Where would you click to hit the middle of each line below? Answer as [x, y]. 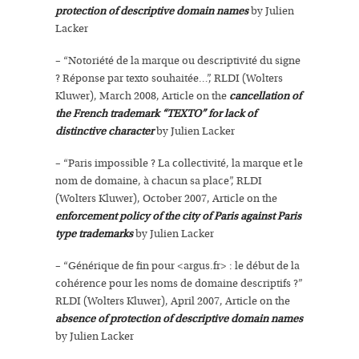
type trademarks [94, 234]
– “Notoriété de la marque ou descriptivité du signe [178, 61]
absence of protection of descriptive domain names [179, 319]
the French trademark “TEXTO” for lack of [156, 114]
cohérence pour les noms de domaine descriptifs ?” [179, 284]
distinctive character [105, 131]
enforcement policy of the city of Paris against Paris [178, 216]
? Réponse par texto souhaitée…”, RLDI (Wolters [169, 79]
